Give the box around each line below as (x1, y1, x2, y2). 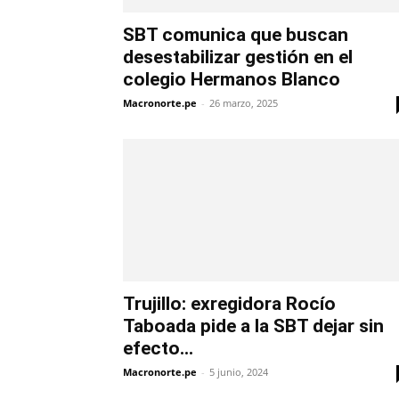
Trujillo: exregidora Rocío (123, 293, 336, 315)
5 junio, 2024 (209, 365, 268, 379)
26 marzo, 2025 (209, 96, 278, 110)
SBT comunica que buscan (123, 24, 348, 46)
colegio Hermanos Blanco (123, 69, 340, 91)
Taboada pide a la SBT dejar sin (123, 315, 384, 338)
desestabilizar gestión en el (123, 46, 353, 69)
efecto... (123, 338, 193, 360)
